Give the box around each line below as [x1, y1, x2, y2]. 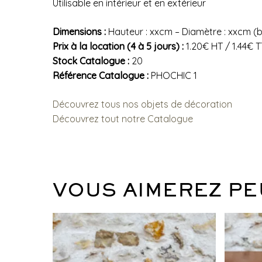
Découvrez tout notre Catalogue [53, 113, 193, 125]
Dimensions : [53, 26, 106, 38]
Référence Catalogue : [53, 70, 149, 82]
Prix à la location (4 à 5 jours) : [53, 40, 184, 53]
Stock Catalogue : [53, 55, 129, 67]
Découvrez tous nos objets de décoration [53, 98, 232, 111]
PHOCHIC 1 [149, 70, 197, 82]
